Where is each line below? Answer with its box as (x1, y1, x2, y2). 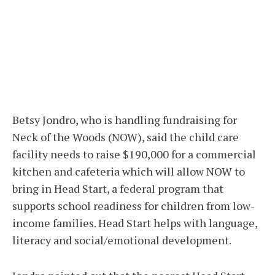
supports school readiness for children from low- (12, 198, 255, 214)
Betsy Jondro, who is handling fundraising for (12, 112, 237, 128)
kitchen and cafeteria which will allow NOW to (12, 164, 245, 179)
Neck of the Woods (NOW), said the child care (12, 130, 239, 145)
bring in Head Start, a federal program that (12, 181, 223, 196)
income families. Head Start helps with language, (12, 215, 257, 231)
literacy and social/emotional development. (12, 233, 231, 248)
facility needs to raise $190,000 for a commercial (12, 147, 256, 162)
